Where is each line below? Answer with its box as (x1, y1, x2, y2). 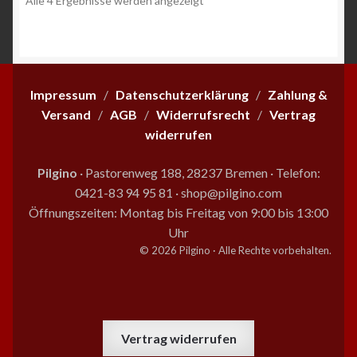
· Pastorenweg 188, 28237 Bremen (76, 164, 270, 180)
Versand (41, 107, 91, 123)
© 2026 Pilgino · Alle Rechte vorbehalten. (139, 243, 331, 257)
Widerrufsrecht (156, 107, 250, 123)
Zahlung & (267, 87, 328, 103)
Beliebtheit (203, 10, 259, 25)
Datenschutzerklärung (115, 87, 249, 103)
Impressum (29, 87, 96, 103)
